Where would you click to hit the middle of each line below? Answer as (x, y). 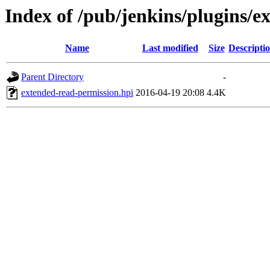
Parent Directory (52, 77)
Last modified (170, 48)
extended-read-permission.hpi (77, 93)
